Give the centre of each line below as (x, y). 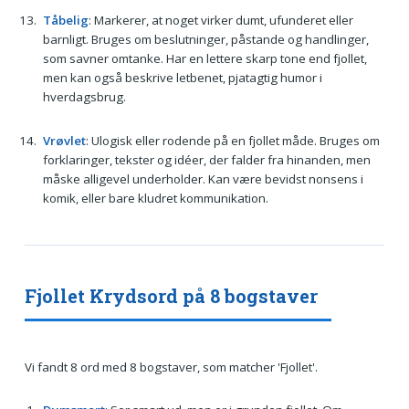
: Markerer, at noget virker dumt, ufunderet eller (220, 20)
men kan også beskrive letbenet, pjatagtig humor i (182, 77)
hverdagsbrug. (84, 96)
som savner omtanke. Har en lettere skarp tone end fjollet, (204, 58)
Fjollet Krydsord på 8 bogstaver (171, 295)
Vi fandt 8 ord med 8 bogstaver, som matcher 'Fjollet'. (171, 367)
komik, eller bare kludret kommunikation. (155, 198)
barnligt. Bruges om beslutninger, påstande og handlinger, (205, 39)
